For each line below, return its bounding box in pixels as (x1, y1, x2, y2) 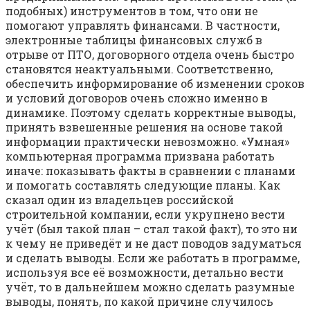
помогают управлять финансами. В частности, (6, 17, 280, 33)
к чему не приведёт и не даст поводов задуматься (6, 235, 302, 250)
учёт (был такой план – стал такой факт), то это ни (6, 221, 298, 236)
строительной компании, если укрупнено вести (6, 206, 285, 221)
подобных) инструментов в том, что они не (6, 3, 258, 18)
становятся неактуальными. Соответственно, (6, 61, 273, 76)
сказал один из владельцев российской (6, 192, 234, 207)
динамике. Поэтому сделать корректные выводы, (6, 104, 295, 120)
